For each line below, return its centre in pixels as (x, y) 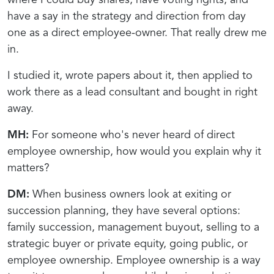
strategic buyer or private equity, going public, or (128, 244)
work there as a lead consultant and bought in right (132, 92)
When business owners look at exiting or (130, 194)
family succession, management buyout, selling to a (133, 227)
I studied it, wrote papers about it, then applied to (130, 76)
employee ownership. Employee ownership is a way (134, 260)
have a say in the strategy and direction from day (127, 16)
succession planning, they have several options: (124, 211)
